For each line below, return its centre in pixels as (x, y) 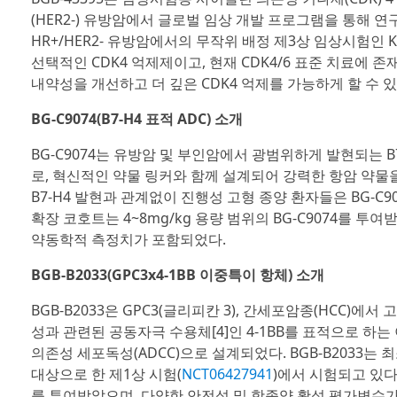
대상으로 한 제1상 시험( (106, 374)
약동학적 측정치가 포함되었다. (128, 239)
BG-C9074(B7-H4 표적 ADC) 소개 (136, 119)
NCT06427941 (227, 374)
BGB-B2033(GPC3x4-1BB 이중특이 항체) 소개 (177, 275)
